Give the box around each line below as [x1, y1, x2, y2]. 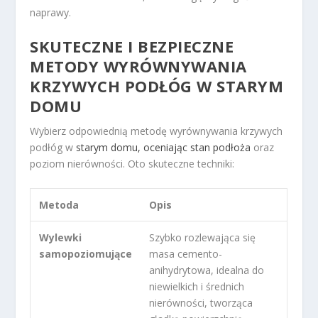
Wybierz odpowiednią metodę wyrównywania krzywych [30, 124, 283, 138]
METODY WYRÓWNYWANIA [30, 55, 247, 77]
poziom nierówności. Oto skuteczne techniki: [30, 157, 235, 171]
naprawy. [30, 5, 72, 19]
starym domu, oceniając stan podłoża [76, 141, 251, 155]
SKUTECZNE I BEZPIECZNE [30, 35, 234, 57]
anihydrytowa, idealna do [149, 263, 265, 277]
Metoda [39, 197, 79, 212]
